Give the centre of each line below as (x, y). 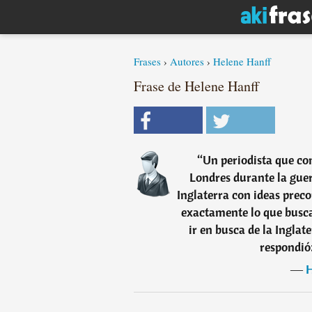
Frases (147, 61)
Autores (187, 61)
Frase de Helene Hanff (196, 86)
